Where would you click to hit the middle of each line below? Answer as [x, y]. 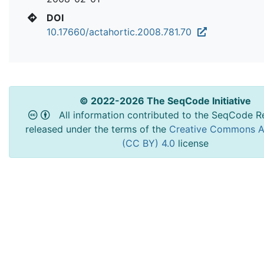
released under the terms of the [97, 129]
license [193, 143]
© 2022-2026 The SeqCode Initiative [165, 100]
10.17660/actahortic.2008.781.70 [122, 32]
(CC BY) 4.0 [150, 143]
